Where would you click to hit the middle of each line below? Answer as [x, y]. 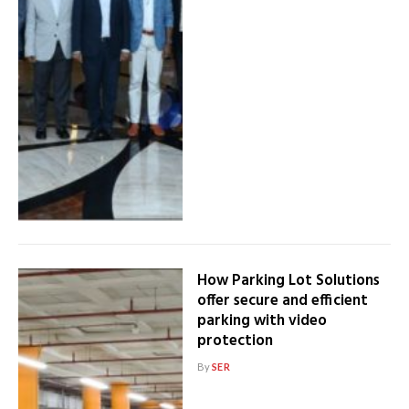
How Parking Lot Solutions [288, 280]
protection [235, 341]
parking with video [262, 320]
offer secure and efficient [282, 300]
